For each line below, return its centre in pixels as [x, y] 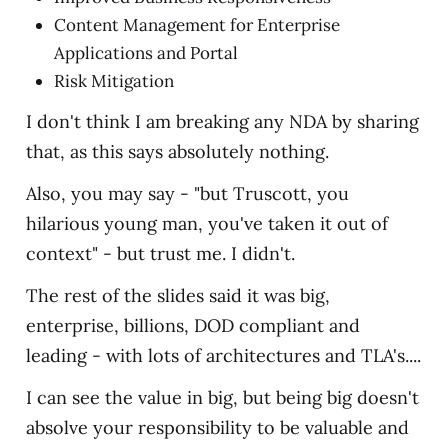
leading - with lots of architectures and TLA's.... [223, 355]
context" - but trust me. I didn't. [160, 253]
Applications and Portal [145, 53]
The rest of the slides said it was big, [177, 295]
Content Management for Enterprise [196, 25]
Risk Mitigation [113, 81]
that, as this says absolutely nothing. [177, 151]
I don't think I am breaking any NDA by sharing [222, 121]
